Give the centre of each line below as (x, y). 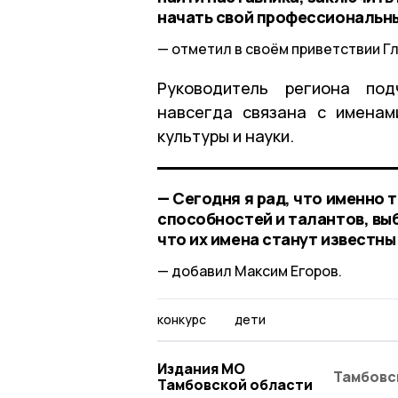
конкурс (182, 319)
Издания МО (201, 368)
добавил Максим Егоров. (257, 271)
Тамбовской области (235, 384)
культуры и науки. (227, 135)
